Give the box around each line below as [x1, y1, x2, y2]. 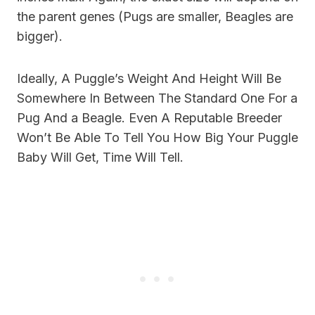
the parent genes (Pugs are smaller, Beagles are [17, 8, 293, 24]
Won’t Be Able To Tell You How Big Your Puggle [17, 129, 298, 145]
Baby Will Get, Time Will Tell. [17, 149, 184, 165]
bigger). [17, 28, 66, 44]
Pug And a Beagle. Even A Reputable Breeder [17, 110, 282, 125]
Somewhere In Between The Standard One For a [17, 90, 297, 105]
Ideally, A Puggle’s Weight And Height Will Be [17, 70, 281, 86]
